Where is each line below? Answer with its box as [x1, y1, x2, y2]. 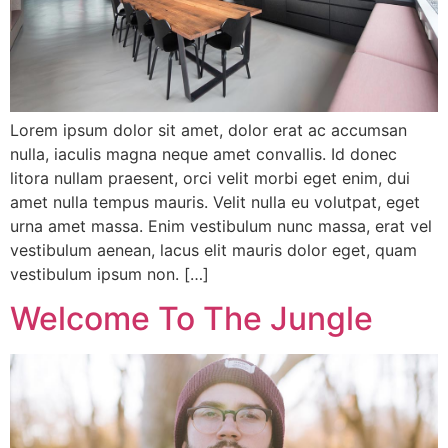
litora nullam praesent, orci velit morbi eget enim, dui [10, 167, 410, 188]
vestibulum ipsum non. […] [10, 263, 209, 284]
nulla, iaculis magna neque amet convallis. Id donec [10, 143, 397, 164]
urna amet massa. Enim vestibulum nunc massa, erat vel [10, 215, 432, 236]
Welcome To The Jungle [10, 299, 373, 339]
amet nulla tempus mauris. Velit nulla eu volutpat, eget [10, 191, 420, 212]
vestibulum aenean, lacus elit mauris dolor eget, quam [10, 239, 417, 260]
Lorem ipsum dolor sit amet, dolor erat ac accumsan [10, 119, 407, 140]
